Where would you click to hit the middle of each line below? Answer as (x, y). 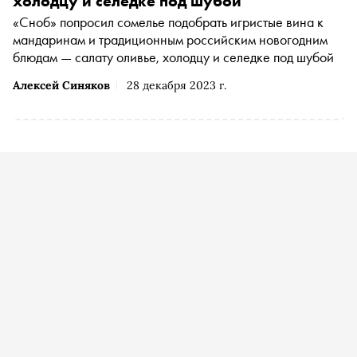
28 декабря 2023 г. (177, 86)
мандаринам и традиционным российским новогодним (170, 40)
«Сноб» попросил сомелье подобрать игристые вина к (168, 22)
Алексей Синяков (61, 86)
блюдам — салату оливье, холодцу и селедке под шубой (173, 57)
